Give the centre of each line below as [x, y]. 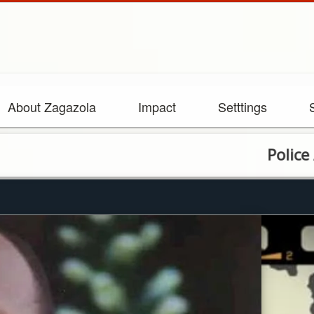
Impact [157, 107]
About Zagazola [52, 107]
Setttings [243, 107]
